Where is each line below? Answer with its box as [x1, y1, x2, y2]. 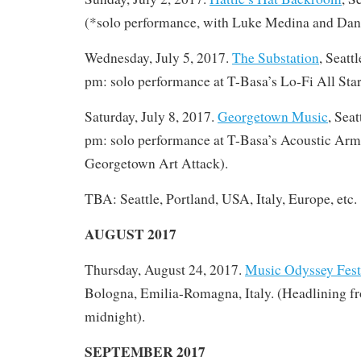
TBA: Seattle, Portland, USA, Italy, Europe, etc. [85, 189, 357, 208]
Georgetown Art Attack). [85, 153, 228, 172]
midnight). [85, 306, 145, 326]
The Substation [232, 48, 319, 67]
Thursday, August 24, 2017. [85, 259, 245, 279]
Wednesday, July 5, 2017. [85, 48, 232, 67]
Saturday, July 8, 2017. [85, 106, 218, 126]
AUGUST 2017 [85, 222, 176, 244]
